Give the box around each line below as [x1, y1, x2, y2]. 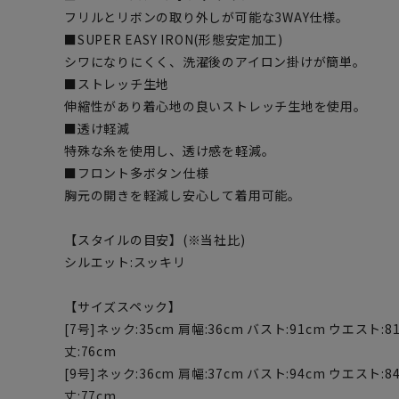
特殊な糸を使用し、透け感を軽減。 [64, 142, 275, 159]
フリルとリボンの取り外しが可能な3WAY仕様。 [64, 8, 349, 26]
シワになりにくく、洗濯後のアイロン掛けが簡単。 [64, 53, 366, 70]
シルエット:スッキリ [64, 253, 186, 271]
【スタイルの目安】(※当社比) [64, 231, 246, 248]
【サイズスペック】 [64, 297, 182, 315]
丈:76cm [64, 342, 117, 360]
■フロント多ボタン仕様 [64, 164, 209, 182]
